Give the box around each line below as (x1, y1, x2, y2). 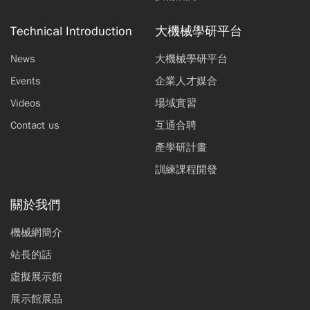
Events (10, 75, 41, 87)
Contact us (10, 119, 60, 131)
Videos (10, 97, 41, 109)
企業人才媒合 (155, 75, 217, 87)
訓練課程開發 (155, 163, 217, 176)
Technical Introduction (10, 24, 132, 39)
